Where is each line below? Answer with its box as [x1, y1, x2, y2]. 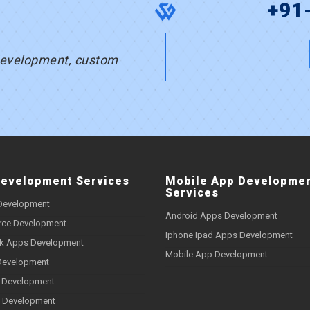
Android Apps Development [165, 210, 277, 221]
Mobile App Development [165, 249, 268, 260]
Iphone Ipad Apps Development [165, 230, 293, 241]
